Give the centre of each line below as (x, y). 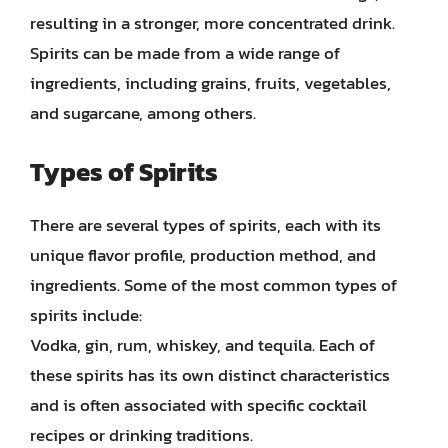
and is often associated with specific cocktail (198, 404)
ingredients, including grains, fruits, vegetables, (210, 83)
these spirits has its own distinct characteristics (210, 374)
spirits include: (86, 314)
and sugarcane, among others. (143, 113)
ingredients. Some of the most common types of (213, 284)
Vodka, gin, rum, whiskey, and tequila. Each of (202, 344)
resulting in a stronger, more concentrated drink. (212, 23)
